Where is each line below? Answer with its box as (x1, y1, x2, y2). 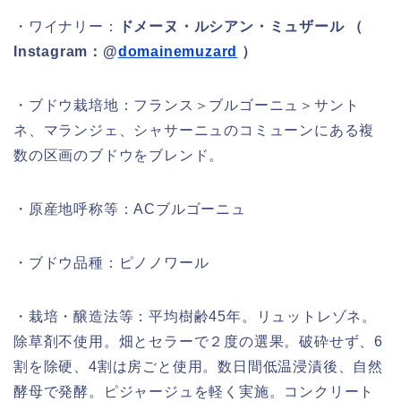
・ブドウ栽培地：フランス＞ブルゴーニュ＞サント (13, 98, 360, 114)
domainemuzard (117, 44, 238, 60)
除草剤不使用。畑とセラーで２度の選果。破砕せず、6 (13, 334, 383, 350)
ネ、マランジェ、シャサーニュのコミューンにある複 (13, 123, 375, 139)
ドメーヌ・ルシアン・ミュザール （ (118, 19, 364, 35)
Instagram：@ (13, 44, 118, 60)
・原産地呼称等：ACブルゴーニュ (13, 201, 246, 218)
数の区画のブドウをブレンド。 (13, 148, 225, 164)
